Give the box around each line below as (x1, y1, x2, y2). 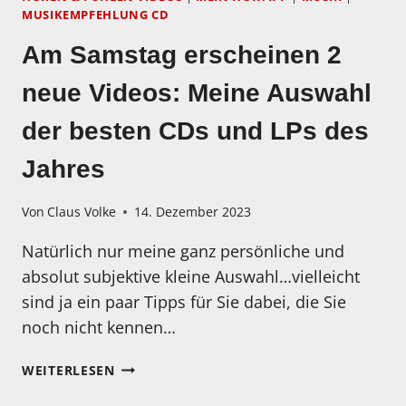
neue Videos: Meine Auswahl (22, 78, 372, 107)
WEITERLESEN (22, 362, 115, 380)
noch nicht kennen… (22, 316, 176, 339)
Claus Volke (47, 203, 117, 221)
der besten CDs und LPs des (22, 116, 369, 145)
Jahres (22, 154, 105, 183)
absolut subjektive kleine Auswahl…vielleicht (22, 266, 360, 288)
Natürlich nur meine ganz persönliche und (22, 240, 344, 263)
